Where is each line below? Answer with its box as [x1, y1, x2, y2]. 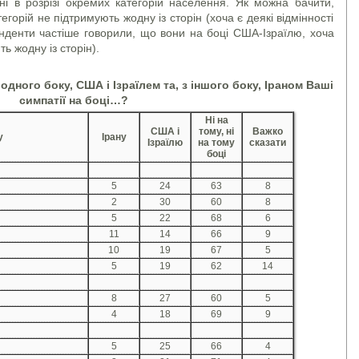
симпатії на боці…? [18, 93, 128, 107]
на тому [198, 136, 235, 148]
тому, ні [199, 125, 234, 137]
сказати [249, 136, 286, 148]
